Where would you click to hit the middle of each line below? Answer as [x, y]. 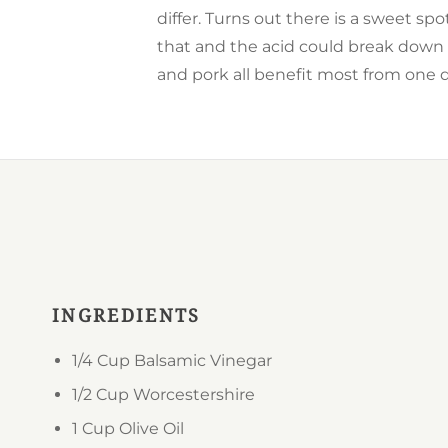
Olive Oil [149, 428]
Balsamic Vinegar [201, 360]
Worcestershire [192, 394]
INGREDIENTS [126, 315]
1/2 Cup [100, 394]
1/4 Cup [101, 360]
